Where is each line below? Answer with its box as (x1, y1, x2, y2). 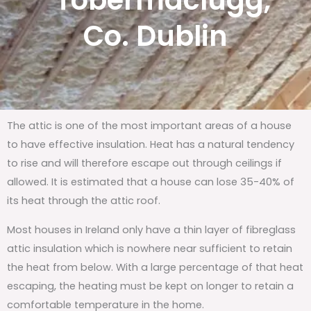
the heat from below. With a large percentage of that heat (7, 260, 303, 274)
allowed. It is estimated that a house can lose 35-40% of (7, 175, 294, 190)
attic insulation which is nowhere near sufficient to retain (7, 241, 292, 255)
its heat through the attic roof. (7, 194, 160, 208)
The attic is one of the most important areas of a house (7, 119, 292, 133)
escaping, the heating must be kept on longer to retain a (7, 278, 294, 293)
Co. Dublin (83, 17, 228, 56)
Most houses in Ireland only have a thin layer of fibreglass (7, 222, 296, 237)
